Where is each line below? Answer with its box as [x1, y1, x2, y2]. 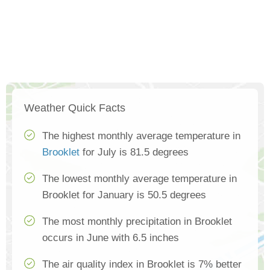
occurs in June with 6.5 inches [42, 232, 179, 243]
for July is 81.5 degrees [80, 146, 189, 158]
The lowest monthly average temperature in [42, 173, 237, 184]
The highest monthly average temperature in [42, 130, 240, 142]
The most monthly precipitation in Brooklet [42, 216, 232, 227]
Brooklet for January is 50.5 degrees [42, 189, 206, 201]
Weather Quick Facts [24, 102, 125, 114]
